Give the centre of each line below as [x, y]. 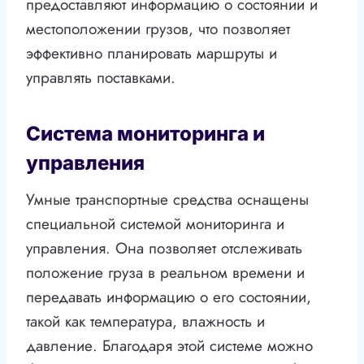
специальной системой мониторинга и [155, 224]
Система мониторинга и [145, 134]
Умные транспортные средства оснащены [167, 200]
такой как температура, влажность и [145, 322]
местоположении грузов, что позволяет [158, 29]
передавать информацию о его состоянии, [169, 297]
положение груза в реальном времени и [165, 273]
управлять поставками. [101, 78]
